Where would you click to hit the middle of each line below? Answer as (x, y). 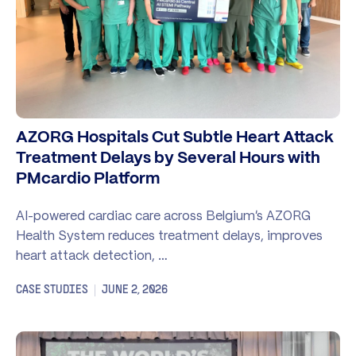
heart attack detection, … (92, 255)
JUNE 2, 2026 (135, 290)
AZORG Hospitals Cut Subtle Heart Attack (175, 137)
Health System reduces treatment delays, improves (169, 235)
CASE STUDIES (52, 290)
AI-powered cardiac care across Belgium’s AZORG (163, 215)
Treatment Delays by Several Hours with (168, 158)
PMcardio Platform (88, 179)
